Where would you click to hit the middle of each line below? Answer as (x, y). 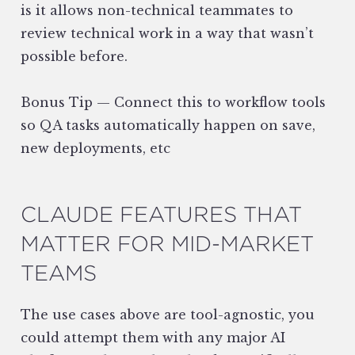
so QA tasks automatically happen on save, (168, 126)
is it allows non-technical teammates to (157, 11)
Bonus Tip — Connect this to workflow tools (173, 103)
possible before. (74, 57)
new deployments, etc (97, 149)
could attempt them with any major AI (153, 338)
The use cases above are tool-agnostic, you (168, 315)
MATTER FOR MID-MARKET (167, 244)
